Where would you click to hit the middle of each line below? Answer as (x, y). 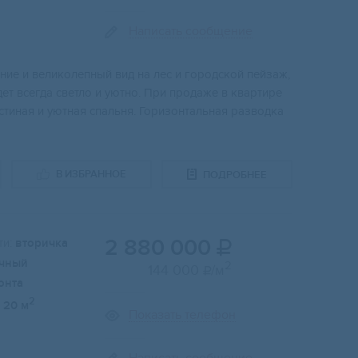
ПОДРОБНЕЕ (235, 175)
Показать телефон (182, 315)
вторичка (42, 244)
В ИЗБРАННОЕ (91, 175)
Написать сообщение (191, 32)
